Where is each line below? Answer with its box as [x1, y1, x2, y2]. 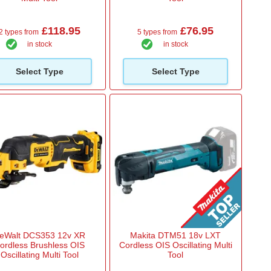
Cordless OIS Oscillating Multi [119, 240, 232, 250]
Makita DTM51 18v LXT [130, 230, 221, 241]
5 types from [137, 27, 178, 36]
